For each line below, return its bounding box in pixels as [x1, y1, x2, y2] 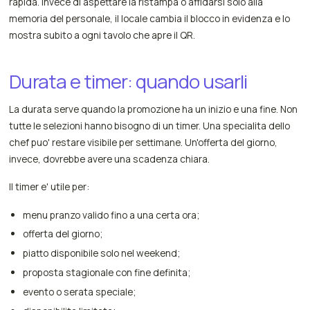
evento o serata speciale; [22, 285, 136, 299]
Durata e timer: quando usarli [9, 69, 248, 95]
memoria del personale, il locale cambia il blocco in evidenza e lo [9, 12, 291, 26]
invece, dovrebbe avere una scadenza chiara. [9, 152, 210, 166]
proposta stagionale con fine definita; [22, 266, 190, 280]
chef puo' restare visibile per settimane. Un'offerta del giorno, [9, 136, 278, 149]
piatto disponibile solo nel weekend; [22, 246, 180, 260]
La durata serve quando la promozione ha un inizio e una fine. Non [9, 102, 298, 116]
